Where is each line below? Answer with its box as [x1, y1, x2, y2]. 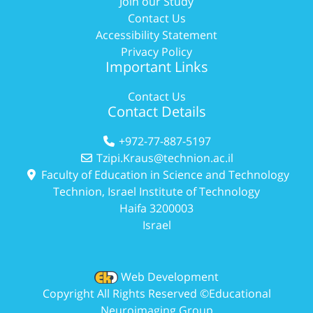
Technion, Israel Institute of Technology [53, 183, 260, 199]
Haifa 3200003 [119, 200, 194, 216]
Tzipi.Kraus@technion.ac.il [96, 150, 233, 166]
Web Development [121, 268, 219, 284]
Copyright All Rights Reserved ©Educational [42, 285, 271, 301]
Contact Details [107, 101, 206, 121]
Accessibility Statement [96, 27, 217, 43]
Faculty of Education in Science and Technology [38, 166, 289, 182]
